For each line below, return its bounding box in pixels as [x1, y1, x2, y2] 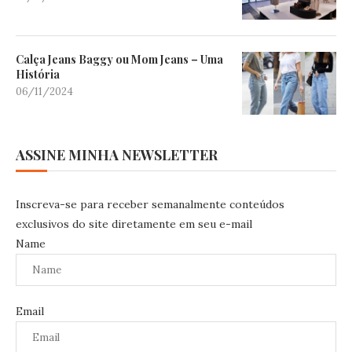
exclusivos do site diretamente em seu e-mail [16, 216, 252, 231]
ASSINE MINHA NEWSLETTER [16, 145, 218, 164]
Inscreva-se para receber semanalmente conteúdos [16, 196, 284, 211]
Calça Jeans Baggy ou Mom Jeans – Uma [16, 51, 223, 67]
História [16, 66, 60, 82]
